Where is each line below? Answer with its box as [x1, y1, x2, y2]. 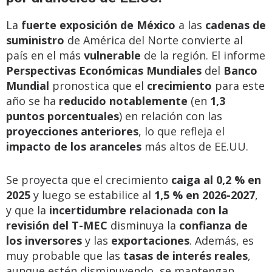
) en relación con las [119, 109, 222, 123]
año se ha [6, 93, 59, 108]
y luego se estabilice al [30, 188, 154, 202]
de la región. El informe [141, 48, 265, 63]
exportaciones [111, 233, 189, 248]
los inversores [6, 233, 82, 248]
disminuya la [107, 218, 179, 233]
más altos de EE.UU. [141, 139, 248, 154]
